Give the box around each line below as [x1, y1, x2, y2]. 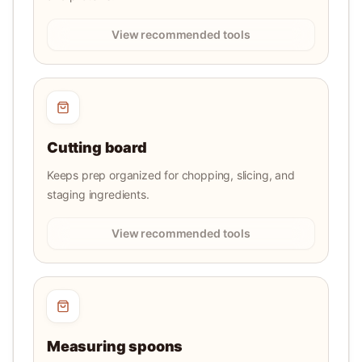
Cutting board [47, 139, 147, 156]
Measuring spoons [47, 338, 183, 355]
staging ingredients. [47, 187, 149, 201]
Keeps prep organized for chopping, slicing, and [47, 168, 295, 182]
